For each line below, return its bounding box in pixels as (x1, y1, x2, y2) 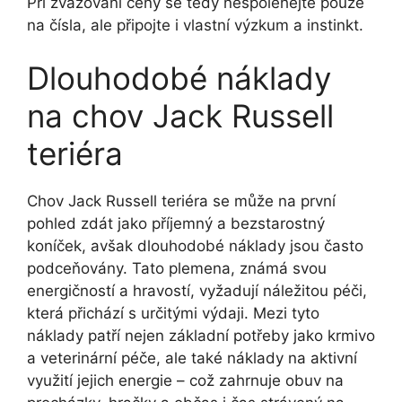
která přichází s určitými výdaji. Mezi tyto (27, 304, 319, 323)
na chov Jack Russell (27, 97, 334, 135)
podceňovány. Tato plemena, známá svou (27, 259, 327, 278)
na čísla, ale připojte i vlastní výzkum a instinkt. (27, 15, 363, 34)
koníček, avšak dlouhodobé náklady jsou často (27, 237, 363, 256)
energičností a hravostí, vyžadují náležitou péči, (27, 282, 367, 301)
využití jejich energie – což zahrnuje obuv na (27, 371, 344, 390)
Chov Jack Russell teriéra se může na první (27, 192, 336, 211)
